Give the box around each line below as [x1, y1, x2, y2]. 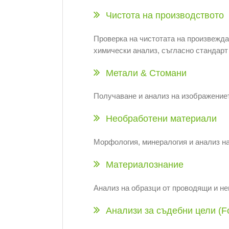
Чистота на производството [106, 10, 224, 20]
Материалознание [106, 159, 184, 170]
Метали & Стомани [106, 67, 187, 78]
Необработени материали [106, 113, 217, 124]
